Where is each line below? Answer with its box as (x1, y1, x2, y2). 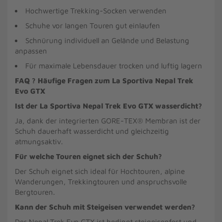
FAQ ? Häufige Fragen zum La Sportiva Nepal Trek (15, 76, 193, 85)
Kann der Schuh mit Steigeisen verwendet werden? (15, 203, 195, 211)
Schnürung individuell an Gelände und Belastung (25, 36, 189, 45)
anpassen (15, 47, 47, 55)
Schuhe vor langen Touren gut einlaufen (25, 21, 160, 30)
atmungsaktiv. (15, 137, 63, 146)
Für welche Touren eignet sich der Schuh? (15, 152, 162, 161)
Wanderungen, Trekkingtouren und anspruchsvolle (15, 177, 187, 186)
